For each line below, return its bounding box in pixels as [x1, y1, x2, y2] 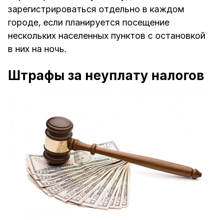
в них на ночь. [8, 43, 67, 54]
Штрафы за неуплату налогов [8, 67, 204, 83]
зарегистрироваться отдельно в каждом [8, 3, 184, 14]
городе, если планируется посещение [8, 17, 169, 27]
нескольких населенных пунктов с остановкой [8, 30, 205, 41]
